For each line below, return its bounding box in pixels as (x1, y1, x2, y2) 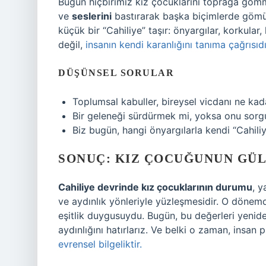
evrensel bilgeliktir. (58, 238, 142, 250)
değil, (58, 39, 85, 50)
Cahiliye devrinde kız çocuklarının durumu (58, 181, 252, 193)
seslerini (72, 10, 112, 22)
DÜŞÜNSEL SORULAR (58, 68, 174, 78)
